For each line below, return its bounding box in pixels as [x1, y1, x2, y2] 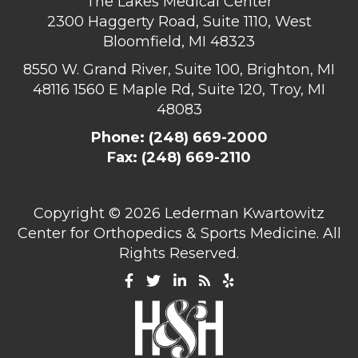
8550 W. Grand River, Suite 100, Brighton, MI [23, 60, 335, 78]
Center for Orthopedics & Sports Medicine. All [17, 224, 341, 242]
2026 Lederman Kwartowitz [125, 204, 324, 222]
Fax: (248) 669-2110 [107, 148, 251, 166]
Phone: [90, 128, 149, 146]
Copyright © [34, 204, 125, 222]
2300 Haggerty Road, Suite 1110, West [46, 12, 312, 30]
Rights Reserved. [119, 244, 239, 262]
